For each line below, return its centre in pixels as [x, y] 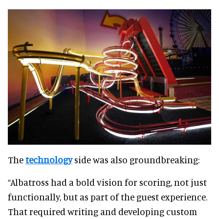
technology [49, 160]
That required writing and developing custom [102, 212]
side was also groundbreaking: [136, 160]
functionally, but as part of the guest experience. [108, 197]
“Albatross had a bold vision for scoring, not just [107, 182]
